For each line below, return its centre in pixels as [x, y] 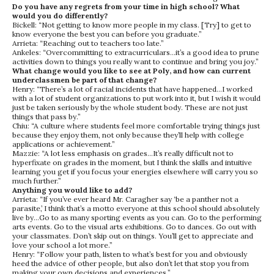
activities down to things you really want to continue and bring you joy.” [135, 61]
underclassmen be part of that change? [84, 80]
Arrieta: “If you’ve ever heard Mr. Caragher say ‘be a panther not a [125, 199]
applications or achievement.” [65, 144]
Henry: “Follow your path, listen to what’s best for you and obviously [130, 254]
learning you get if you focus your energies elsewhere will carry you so [135, 172]
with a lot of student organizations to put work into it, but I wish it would [136, 98]
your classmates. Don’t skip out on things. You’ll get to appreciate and [133, 236]
